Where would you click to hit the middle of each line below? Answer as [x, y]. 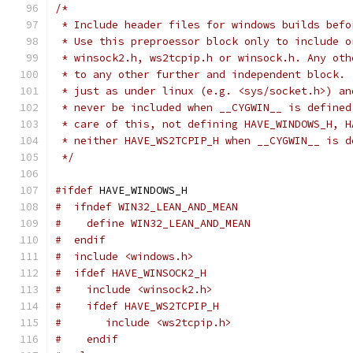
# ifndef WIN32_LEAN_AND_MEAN [147, 207]
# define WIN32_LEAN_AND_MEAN [153, 223]
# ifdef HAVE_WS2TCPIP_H [137, 306]
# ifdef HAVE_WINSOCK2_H [131, 273]
